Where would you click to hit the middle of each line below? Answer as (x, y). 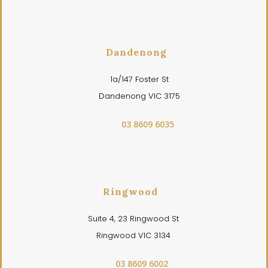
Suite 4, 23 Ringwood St (134, 219)
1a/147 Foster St (139, 79)
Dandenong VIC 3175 (139, 96)
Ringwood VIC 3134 (134, 235)
